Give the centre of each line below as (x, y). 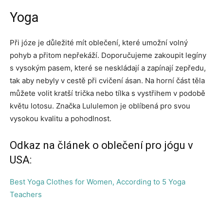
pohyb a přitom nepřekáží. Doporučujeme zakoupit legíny (108, 55)
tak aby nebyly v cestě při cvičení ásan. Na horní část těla (107, 80)
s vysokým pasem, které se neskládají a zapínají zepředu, (108, 68)
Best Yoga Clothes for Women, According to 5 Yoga (98, 182)
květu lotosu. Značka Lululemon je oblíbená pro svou (100, 106)
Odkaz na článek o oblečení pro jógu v (101, 145)
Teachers (26, 194)
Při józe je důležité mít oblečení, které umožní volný (99, 42)
